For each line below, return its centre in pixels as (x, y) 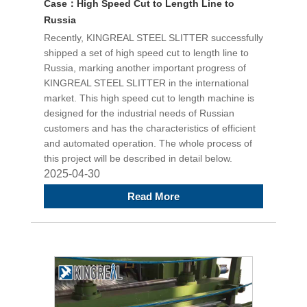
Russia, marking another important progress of (145, 68)
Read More (153, 197)
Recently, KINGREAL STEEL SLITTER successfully (153, 38)
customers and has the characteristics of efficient (150, 128)
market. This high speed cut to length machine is (149, 98)
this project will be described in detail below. (138, 158)
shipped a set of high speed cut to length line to (146, 53)
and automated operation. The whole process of (148, 143)
